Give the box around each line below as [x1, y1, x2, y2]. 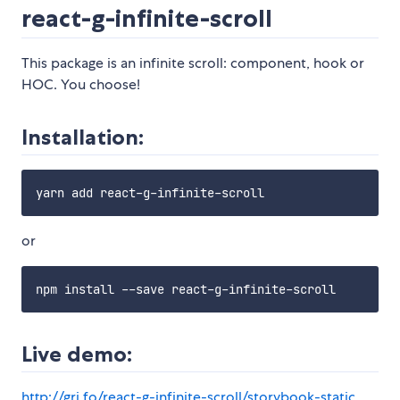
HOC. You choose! [21, 75, 140, 95]
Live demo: [21, 341, 132, 368]
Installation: [21, 124, 144, 151]
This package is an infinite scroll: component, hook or [21, 54, 364, 73]
